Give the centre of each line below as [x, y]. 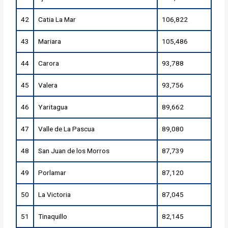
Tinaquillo [53, 217]
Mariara [50, 41]
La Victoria [55, 195]
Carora [49, 63]
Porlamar [52, 173]
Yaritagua [53, 107]
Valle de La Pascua [67, 129]
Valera [48, 85]
